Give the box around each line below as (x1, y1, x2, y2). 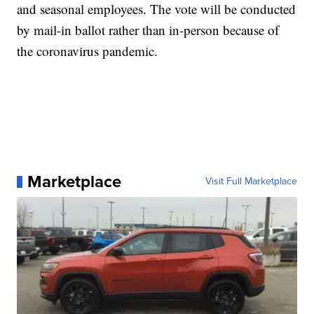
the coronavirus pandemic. (17, 42, 158, 60)
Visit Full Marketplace (205, 174, 297, 189)
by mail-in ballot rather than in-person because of (17, 21, 280, 39)
